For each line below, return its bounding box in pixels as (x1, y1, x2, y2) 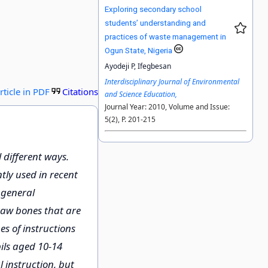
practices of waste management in (105, 32, 227, 42)
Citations (62, 85, 99, 98)
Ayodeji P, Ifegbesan (105, 61, 172, 72)
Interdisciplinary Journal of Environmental (105, 77, 240, 87)
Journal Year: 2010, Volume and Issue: (105, 102, 230, 112)
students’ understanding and (105, 18, 206, 28)
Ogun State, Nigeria (105, 45, 175, 56)
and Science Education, (105, 89, 178, 100)
